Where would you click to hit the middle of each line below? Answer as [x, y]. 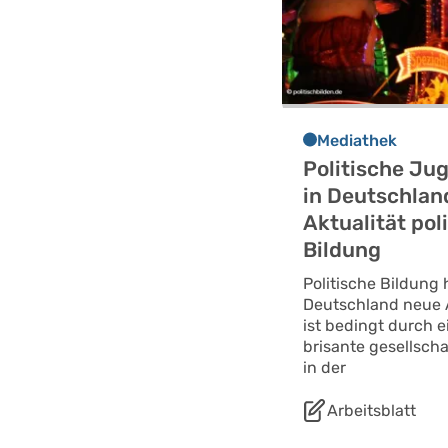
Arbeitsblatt [371, 410]
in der [324, 367]
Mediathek [357, 140]
